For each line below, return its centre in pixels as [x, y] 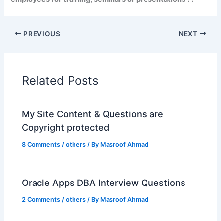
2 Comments [41, 200]
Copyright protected [66, 128]
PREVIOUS [41, 33]
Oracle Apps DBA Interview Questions [104, 183]
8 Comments [41, 145]
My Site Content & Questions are [93, 114]
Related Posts [60, 80]
